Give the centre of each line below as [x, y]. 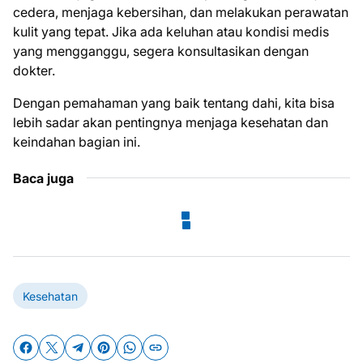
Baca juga [43, 178]
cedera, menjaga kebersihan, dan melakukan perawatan [181, 12]
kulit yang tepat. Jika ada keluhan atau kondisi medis [171, 32]
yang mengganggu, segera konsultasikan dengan [161, 51]
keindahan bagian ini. [77, 142]
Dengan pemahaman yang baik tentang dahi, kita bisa [174, 103]
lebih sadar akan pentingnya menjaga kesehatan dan [171, 122]
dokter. [34, 70]
